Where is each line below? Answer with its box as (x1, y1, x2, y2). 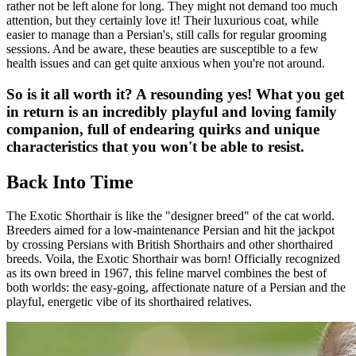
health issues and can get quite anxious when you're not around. (6, 56, 325, 71)
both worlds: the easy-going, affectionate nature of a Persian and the (6, 280, 346, 294)
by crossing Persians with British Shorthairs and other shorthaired (6, 237, 333, 251)
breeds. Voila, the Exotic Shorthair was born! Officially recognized (6, 251, 340, 265)
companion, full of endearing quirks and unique (6, 120, 319, 137)
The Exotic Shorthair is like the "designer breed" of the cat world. (6, 208, 335, 222)
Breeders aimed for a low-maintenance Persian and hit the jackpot (6, 222, 335, 237)
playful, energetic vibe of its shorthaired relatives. (6, 294, 252, 308)
